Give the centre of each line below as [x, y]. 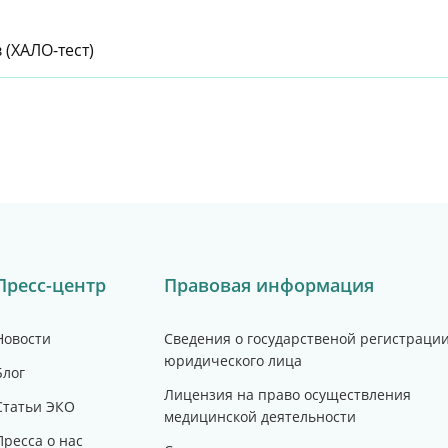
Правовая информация [269, 285]
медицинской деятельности [260, 416]
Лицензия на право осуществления [287, 394]
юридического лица [233, 360]
